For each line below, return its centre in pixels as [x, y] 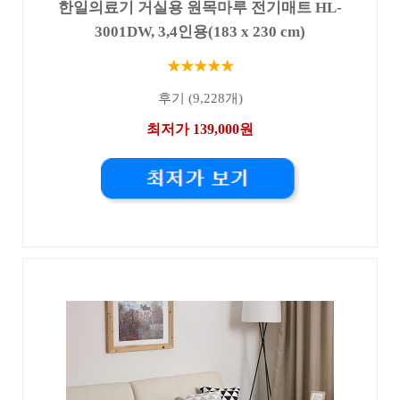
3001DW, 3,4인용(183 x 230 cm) [200, 32]
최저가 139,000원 [200, 129]
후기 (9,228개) [200, 98]
